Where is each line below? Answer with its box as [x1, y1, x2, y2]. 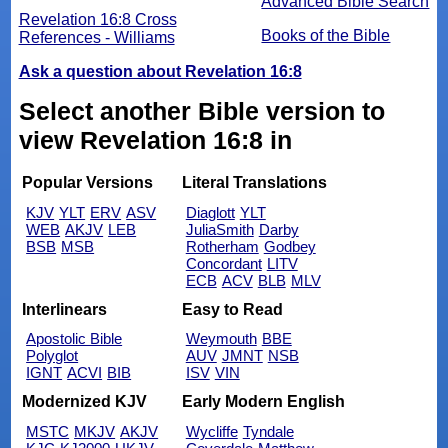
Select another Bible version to [18, 96, 385, 125]
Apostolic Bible [26, 330, 123, 348]
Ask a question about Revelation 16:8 [18, 62, 302, 80]
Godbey [263, 238, 316, 256]
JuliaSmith [185, 221, 254, 239]
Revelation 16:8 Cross [18, 10, 177, 28]
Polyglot [26, 347, 79, 365]
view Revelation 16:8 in [18, 125, 292, 154]
